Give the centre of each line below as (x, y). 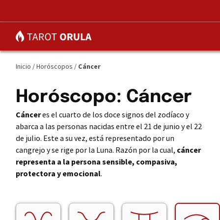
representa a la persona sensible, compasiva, (96, 162)
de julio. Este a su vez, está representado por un (95, 138)
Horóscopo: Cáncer (104, 97)
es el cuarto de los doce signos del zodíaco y (115, 114)
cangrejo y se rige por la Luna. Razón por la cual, (96, 150)
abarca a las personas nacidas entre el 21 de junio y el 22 (109, 126)
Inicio (23, 66)
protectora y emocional (58, 173)
